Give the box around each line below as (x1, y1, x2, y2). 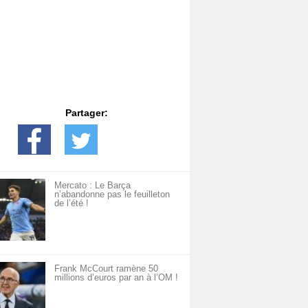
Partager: (65, 107, 108, 118)
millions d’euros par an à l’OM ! (54, 272, 178, 283)
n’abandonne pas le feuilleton (54, 189, 170, 199)
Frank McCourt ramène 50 (54, 263, 158, 274)
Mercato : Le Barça (54, 180, 131, 190)
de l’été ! (54, 198, 89, 208)
